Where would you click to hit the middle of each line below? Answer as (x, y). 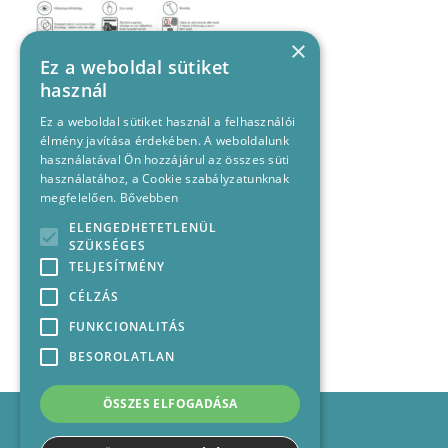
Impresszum (224, 409)
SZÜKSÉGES (107, 245)
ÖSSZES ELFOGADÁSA (170, 403)
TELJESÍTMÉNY (117, 266)
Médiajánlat (224, 433)
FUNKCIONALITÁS (127, 326)
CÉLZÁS (94, 296)
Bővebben (149, 197)
